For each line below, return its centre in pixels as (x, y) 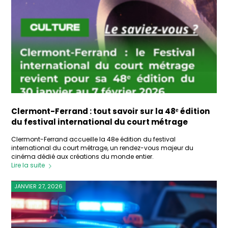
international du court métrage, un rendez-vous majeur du (103, 148)
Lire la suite (28, 165)
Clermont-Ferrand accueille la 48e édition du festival (94, 139)
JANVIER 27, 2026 (39, 186)
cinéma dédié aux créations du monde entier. (83, 157)
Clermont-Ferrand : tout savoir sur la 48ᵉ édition (111, 111)
